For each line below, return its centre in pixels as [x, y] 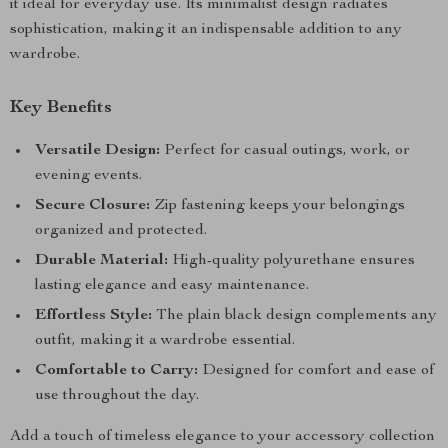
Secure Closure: [92, 206]
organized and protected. [121, 231]
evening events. [88, 176]
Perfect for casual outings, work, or [285, 151]
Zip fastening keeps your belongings [277, 206]
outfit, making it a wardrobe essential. [165, 341]
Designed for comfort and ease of [316, 371]
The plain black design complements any [294, 316]
